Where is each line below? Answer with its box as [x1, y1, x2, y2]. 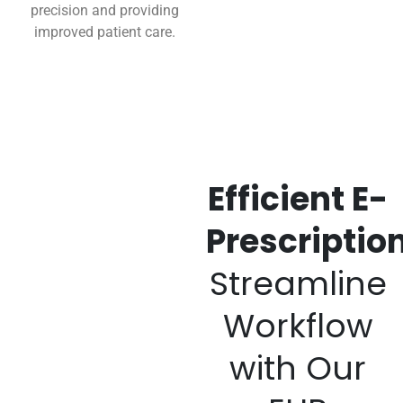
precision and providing [31, 2, 180, 19]
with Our [229, 345, 367, 391]
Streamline [209, 261, 387, 307]
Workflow [222, 303, 373, 349]
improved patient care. [34, 23, 176, 40]
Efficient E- [208, 176, 389, 222]
